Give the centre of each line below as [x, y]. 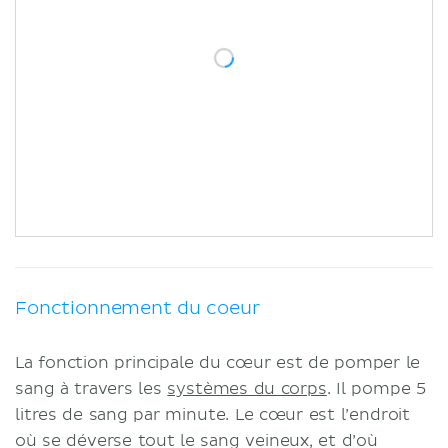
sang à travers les [91, 388]
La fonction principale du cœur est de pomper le [218, 362]
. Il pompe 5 [376, 388]
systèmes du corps [247, 388]
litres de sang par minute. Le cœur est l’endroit [213, 414]
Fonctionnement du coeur [137, 308]
